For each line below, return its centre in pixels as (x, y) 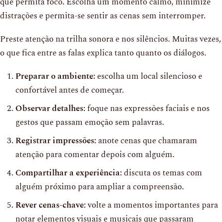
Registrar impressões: (56, 141)
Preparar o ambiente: (55, 76)
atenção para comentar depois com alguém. (95, 155)
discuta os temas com (162, 173)
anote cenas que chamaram (147, 141)
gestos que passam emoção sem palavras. (90, 122)
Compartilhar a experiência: (69, 173)
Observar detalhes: (50, 109)
